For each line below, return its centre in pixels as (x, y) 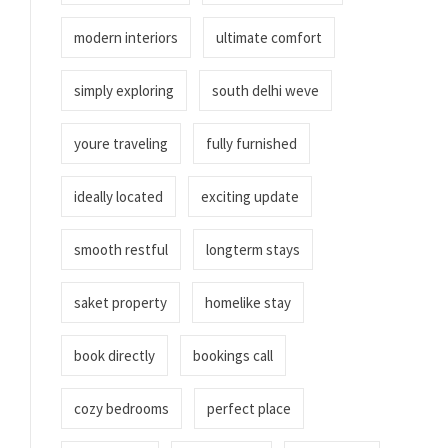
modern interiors (126, 37)
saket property (120, 302)
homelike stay (248, 302)
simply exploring (124, 90)
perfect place (249, 408)
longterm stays (253, 249)
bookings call (233, 355)
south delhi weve (265, 90)
